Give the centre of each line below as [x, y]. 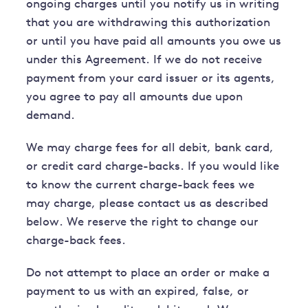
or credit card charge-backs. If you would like [153, 167]
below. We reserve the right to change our [143, 223]
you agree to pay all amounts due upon [135, 98]
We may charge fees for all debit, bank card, [150, 148]
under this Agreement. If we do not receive [144, 60]
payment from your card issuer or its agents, [151, 79]
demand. [51, 116]
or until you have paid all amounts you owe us [154, 42]
